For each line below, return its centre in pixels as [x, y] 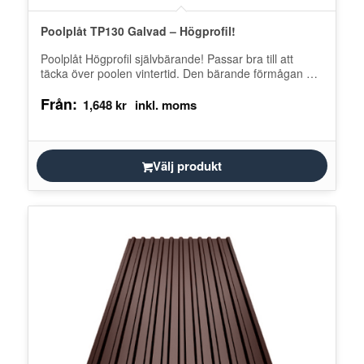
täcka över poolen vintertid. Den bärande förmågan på [180, 74]
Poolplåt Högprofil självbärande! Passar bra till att [167, 59]
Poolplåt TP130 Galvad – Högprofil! [138, 31]
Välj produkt [187, 165]
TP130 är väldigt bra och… [109, 88]
